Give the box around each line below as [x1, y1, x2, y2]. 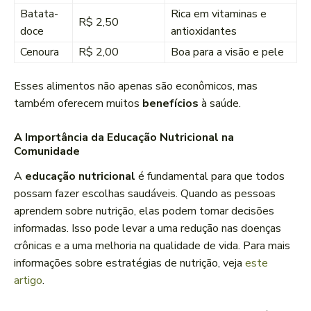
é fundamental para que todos [135, 169, 285, 185]
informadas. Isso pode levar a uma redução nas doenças [14, 221, 281, 237]
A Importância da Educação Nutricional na [14, 130, 234, 146]
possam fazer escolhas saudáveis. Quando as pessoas [14, 186, 276, 202]
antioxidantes [171, 24, 237, 40]
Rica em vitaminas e [171, 6, 267, 22]
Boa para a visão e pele [171, 44, 284, 60]
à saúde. [199, 96, 241, 112]
